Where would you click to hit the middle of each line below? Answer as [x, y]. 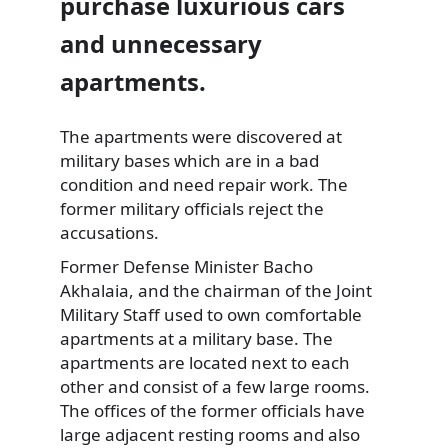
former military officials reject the [192, 209]
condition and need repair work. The [204, 185]
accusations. [109, 233]
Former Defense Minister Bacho [186, 266]
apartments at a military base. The [196, 338]
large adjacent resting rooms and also [210, 434]
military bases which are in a [172, 161]
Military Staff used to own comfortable [211, 314]
